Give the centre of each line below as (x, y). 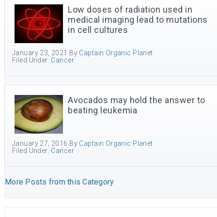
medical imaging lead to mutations (138, 20)
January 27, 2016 (40, 143)
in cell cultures (98, 30)
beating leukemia (102, 110)
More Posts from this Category (60, 182)
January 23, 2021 (40, 53)
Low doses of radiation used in (130, 9)
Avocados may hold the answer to (137, 100)
